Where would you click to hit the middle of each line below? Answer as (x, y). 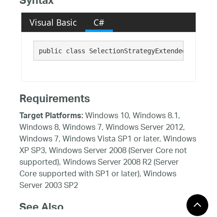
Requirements (55, 100)
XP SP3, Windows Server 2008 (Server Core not (103, 151)
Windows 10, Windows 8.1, (132, 116)
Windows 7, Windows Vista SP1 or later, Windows (108, 139)
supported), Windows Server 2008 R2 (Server (99, 163)
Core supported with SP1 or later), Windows (98, 174)
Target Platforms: (51, 116)
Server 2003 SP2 (49, 186)
